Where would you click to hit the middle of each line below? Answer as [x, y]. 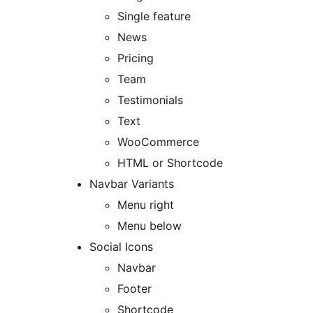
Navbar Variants [132, 184]
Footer [134, 289]
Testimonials [150, 100]
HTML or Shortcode [170, 163]
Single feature [154, 16]
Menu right [146, 205]
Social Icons [121, 247]
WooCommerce [158, 142]
